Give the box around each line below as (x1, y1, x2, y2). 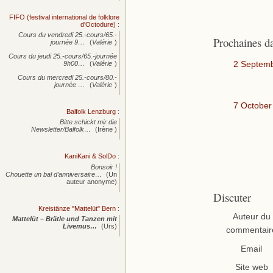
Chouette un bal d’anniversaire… (5, 170, 102, 178)
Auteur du (232, 212, 271, 222)
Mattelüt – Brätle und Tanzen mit (12, 215, 118, 223)
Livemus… (62, 222, 97, 230)
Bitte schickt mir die (60, 118, 118, 126)
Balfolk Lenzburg (66, 107, 116, 115)
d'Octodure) (80, 20, 116, 28)
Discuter (213, 189, 251, 205)
